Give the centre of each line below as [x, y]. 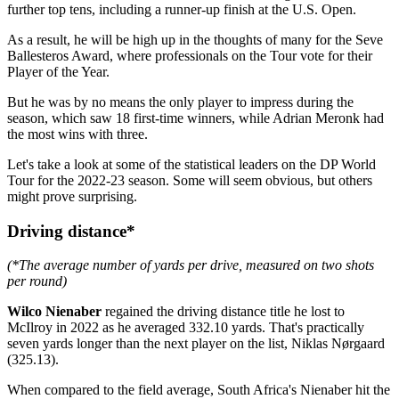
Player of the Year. [58, 71]
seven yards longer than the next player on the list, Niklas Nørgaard [196, 344]
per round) [37, 281]
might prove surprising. [72, 196]
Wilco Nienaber [54, 312]
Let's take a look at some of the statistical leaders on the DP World [191, 164]
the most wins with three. [77, 134]
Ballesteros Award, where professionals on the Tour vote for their [190, 55]
